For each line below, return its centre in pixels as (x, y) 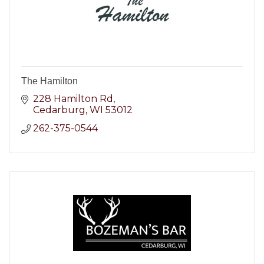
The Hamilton (49, 81)
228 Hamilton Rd (73, 99)
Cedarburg (59, 110)
